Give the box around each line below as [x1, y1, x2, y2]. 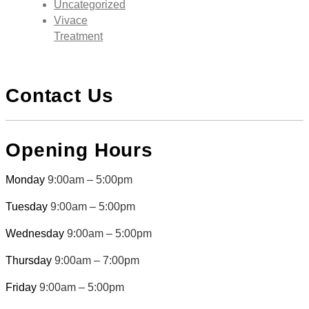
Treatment [54, 30, 103, 43]
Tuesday [6, 200, 50, 212]
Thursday [6, 254, 54, 266]
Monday [6, 173, 48, 186]
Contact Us [6, 84, 114, 106]
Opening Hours [6, 139, 153, 161]
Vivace [54, 14, 88, 27]
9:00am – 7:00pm [54, 254, 139, 266]
